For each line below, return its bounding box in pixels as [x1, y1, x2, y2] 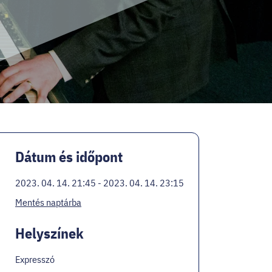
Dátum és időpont [15, 146, 123, 166]
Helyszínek [15, 223, 84, 243]
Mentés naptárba [15, 195, 81, 208]
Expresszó [15, 253, 55, 265]
